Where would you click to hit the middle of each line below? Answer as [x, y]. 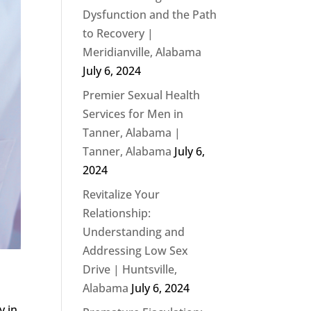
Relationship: [117, 213]
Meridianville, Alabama [142, 52]
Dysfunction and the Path [150, 15]
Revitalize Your [121, 194]
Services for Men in [133, 114]
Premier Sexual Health [142, 95]
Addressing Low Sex [136, 251]
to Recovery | [118, 33]
